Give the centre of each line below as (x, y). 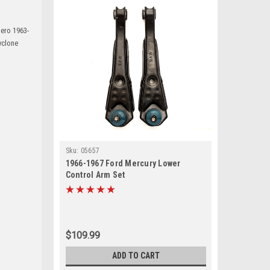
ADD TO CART (136, 256)
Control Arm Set (95, 175)
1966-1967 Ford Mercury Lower (123, 163)
